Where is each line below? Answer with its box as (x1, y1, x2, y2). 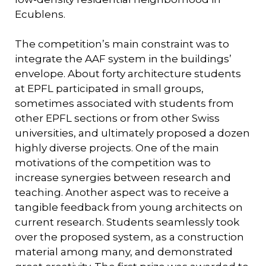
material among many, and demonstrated (15, 245, 233, 258)
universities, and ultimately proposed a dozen (15, 126, 250, 139)
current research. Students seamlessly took (15, 216, 239, 228)
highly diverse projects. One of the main (15, 141, 219, 154)
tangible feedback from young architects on (15, 201, 243, 213)
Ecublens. (15, 8, 65, 20)
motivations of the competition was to (15, 156, 211, 169)
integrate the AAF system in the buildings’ (15, 52, 232, 65)
